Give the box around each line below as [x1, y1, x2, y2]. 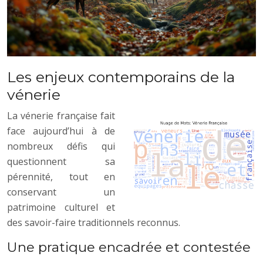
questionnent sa [7, 154, 115, 168]
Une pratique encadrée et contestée [7, 238, 251, 255]
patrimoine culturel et [7, 200, 115, 214]
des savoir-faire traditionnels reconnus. [7, 215, 180, 229]
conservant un [7, 185, 115, 198]
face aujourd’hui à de [7, 124, 115, 137]
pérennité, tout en [7, 170, 115, 183]
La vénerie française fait [7, 109, 115, 122]
